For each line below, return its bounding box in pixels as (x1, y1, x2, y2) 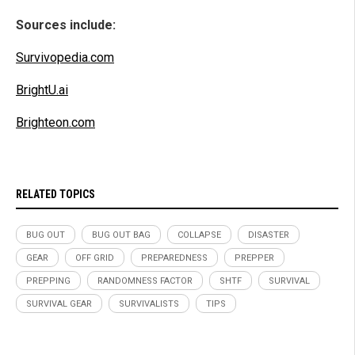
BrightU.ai (16, 82, 68, 98)
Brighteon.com (16, 115, 95, 131)
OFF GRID (75, 253, 114, 264)
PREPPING (26, 276, 71, 287)
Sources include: (16, 17, 116, 33)
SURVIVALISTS (119, 299, 179, 310)
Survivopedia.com (16, 50, 114, 66)
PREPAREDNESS (141, 253, 208, 264)
